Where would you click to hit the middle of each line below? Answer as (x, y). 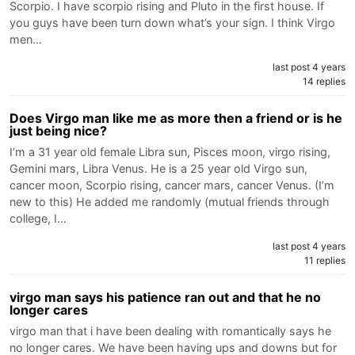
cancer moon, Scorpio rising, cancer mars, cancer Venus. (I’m (172, 185)
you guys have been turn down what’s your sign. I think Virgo (172, 22)
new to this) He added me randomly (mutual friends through (170, 201)
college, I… (38, 218)
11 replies (325, 260)
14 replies (324, 81)
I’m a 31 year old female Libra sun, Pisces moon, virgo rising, (170, 151)
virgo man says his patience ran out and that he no (165, 297)
